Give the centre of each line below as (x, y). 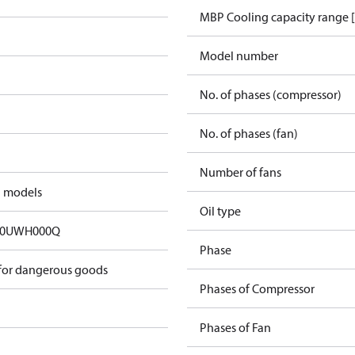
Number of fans (240, 172)
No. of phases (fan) (249, 133)
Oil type (220, 211)
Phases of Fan (235, 327)
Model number (239, 55)
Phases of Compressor (257, 288)
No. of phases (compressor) (271, 94)
